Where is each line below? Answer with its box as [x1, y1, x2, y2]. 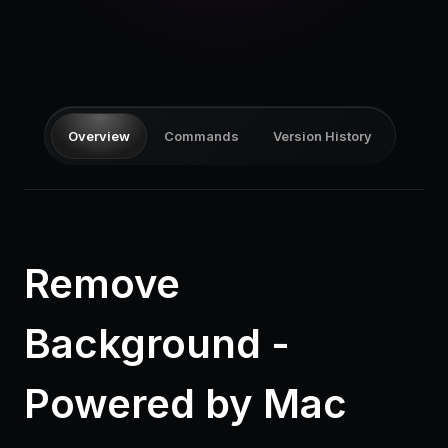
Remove [24, 259, 180, 308]
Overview [68, 128, 130, 144]
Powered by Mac [24, 379, 347, 428]
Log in [41, 103, 86, 120]
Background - [24, 319, 290, 368]
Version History [273, 128, 372, 144]
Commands [164, 128, 239, 144]
